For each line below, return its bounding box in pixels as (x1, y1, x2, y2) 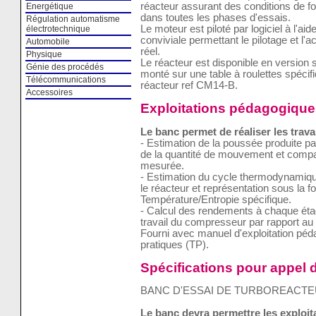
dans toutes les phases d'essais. (140, 12, 291, 24)
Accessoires (25, 87, 73, 97)
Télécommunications (25, 75, 106, 85)
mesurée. (140, 159, 184, 171)
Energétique (25, 1, 73, 11)
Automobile (25, 37, 70, 47)
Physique (25, 49, 62, 59)
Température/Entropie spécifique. (140, 193, 291, 205)
